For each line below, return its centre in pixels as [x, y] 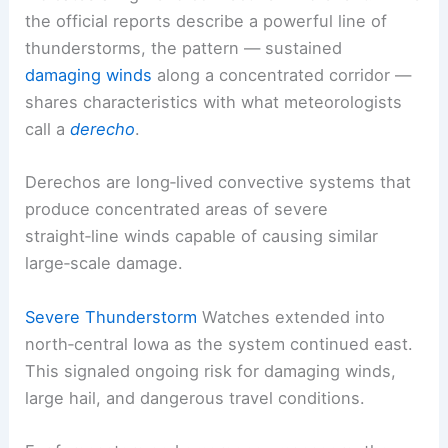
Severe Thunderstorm [111, 316]
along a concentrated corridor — [282, 75]
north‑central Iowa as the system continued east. [219, 343]
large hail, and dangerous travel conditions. [195, 397]
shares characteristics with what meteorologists [214, 102]
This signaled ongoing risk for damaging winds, [211, 370]
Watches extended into [291, 316]
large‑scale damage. [104, 263]
